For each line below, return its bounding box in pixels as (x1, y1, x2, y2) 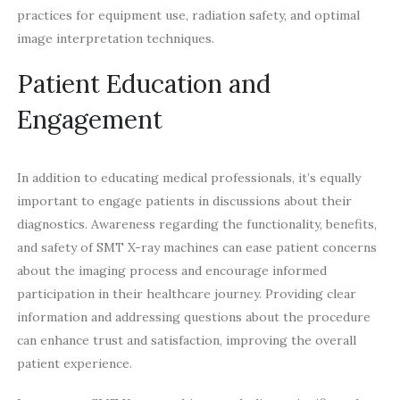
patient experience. (16, 355, 132, 372)
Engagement (16, 104, 162, 137)
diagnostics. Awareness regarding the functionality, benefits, (16, 216, 377, 233)
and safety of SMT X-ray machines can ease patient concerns (16, 239, 377, 256)
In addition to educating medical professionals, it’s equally (16, 170, 361, 187)
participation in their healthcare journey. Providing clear (16, 286, 356, 303)
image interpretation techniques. (16, 29, 214, 46)
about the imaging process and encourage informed (16, 262, 327, 279)
